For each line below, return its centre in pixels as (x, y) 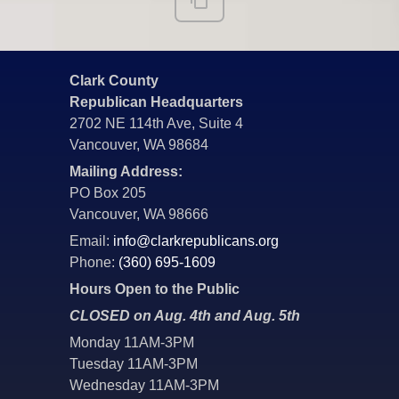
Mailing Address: (126, 171)
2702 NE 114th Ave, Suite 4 (156, 123)
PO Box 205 (108, 192)
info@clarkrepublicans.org (196, 240)
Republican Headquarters (156, 102)
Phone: (94, 262)
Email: (91, 240)
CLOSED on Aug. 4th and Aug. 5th (185, 315)
